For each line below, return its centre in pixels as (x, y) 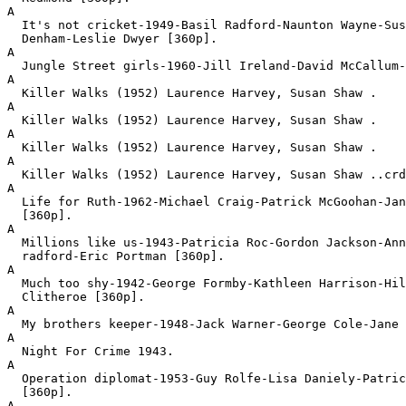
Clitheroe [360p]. (76, 297)
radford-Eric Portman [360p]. (116, 256)
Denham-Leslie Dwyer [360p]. (112, 39)
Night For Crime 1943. (91, 351)
